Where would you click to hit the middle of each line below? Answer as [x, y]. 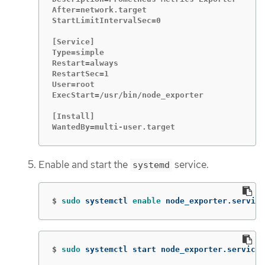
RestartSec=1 [80, 74]
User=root [73, 85]
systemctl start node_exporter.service [173, 249]
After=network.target [99, 10]
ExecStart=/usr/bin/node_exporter [128, 95]
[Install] [73, 117]
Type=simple [78, 53]
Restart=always [85, 63]
